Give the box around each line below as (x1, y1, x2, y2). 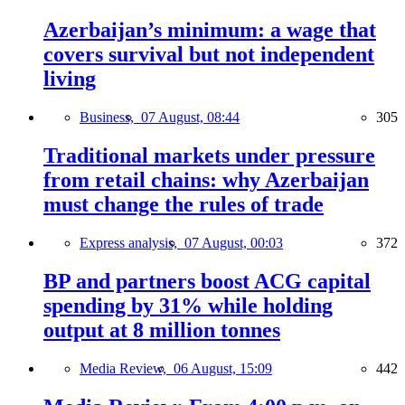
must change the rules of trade (43, 193, 324, 216)
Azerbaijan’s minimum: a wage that (43, 18, 376, 42)
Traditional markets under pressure (43, 144, 375, 167)
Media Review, (80, 360, 174, 376)
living (43, 67, 96, 91)
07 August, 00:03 (184, 234, 283, 250)
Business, (80, 109, 141, 126)
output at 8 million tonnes (43, 317, 280, 342)
